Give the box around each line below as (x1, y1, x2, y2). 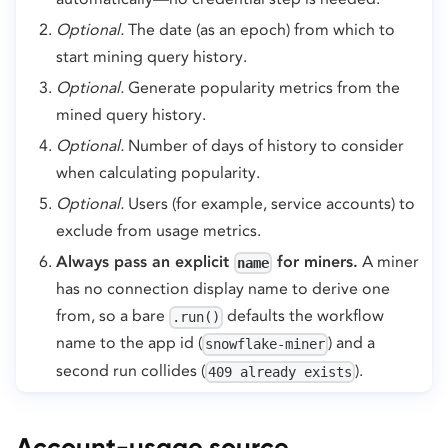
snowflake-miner (205, 336, 326, 353)
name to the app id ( (56, 333, 202, 353)
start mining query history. (56, 46, 247, 66)
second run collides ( (56, 360, 205, 380)
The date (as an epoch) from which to (124, 19, 395, 39)
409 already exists (208, 363, 353, 380)
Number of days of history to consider (124, 135, 404, 155)
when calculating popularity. (56, 162, 260, 182)
